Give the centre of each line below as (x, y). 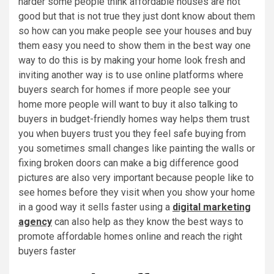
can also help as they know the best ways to (148, 222)
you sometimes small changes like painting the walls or (137, 149)
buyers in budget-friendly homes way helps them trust (134, 119)
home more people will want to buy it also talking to (128, 105)
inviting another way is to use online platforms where (131, 75)
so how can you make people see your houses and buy (135, 31)
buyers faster (47, 251)
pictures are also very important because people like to (136, 178)
